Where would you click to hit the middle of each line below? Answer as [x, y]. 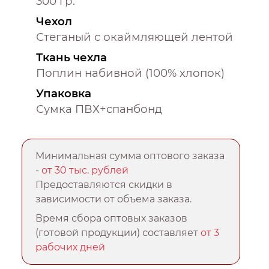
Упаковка [64, 93]
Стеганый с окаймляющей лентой [134, 37]
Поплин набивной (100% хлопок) [130, 73]
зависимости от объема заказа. [114, 199]
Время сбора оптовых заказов [112, 218]
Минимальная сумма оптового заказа [130, 156]
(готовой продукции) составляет [118, 232]
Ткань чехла [71, 57]
